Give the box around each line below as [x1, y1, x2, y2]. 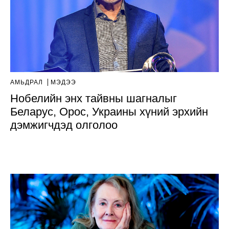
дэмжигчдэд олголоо [10, 118, 118, 131]
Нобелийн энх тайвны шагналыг [10, 91, 177, 105]
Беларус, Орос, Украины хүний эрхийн [10, 105, 208, 118]
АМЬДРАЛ [10, 78, 45, 86]
